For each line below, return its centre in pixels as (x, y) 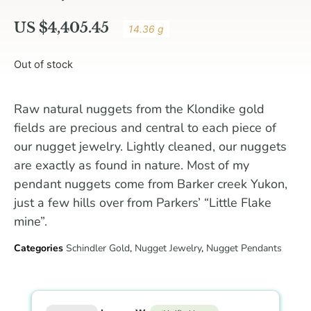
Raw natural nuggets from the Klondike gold (139, 109)
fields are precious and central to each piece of (145, 127)
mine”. (31, 221)
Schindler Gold (98, 249)
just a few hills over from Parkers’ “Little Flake (143, 202)
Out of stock (43, 65)
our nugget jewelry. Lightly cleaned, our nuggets (150, 146)
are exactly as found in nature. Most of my (132, 165)
